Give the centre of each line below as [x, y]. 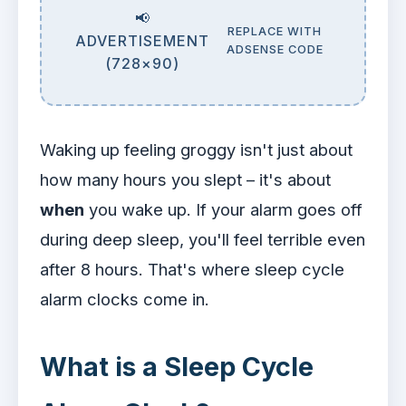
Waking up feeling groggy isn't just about [196, 149]
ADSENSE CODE [275, 50]
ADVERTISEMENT [143, 40]
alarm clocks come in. [125, 299]
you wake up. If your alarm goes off [223, 209]
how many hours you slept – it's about [185, 179]
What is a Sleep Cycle [177, 366]
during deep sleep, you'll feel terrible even [203, 239]
